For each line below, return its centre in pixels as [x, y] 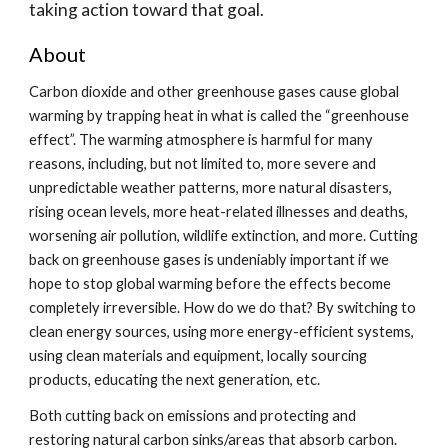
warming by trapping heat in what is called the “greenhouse [219, 115]
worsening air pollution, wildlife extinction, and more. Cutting [224, 235]
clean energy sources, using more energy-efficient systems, [222, 331]
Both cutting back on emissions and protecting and [193, 415]
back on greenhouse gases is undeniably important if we [209, 259]
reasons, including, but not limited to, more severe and [203, 163]
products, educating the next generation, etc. [178, 379]
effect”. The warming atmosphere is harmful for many [201, 139]
